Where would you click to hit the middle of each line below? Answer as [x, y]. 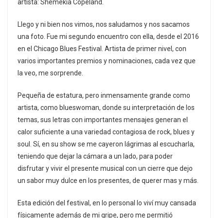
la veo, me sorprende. [50, 73]
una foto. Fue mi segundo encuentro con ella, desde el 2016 [108, 36]
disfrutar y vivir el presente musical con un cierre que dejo [105, 168]
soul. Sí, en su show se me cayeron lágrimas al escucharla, [106, 144]
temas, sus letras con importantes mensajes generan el [103, 119]
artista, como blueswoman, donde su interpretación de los [106, 107]
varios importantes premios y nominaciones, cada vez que [107, 61]
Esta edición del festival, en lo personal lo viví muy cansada [107, 203]
